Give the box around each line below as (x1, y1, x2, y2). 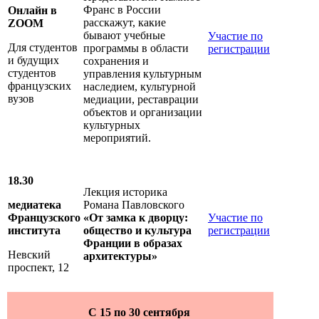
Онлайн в (8, 4, 57, 17)
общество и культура (83, 224, 192, 237)
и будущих (8, 54, 59, 67)
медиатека (8, 199, 61, 211)
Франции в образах (83, 237, 182, 250)
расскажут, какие (83, 16, 166, 29)
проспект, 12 (8, 261, 69, 274)
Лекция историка (83, 186, 167, 199)
